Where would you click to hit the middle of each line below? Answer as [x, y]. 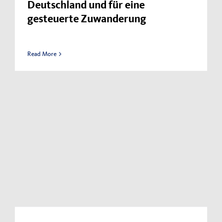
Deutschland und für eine [86, 6]
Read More [42, 54]
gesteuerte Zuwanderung [87, 20]
